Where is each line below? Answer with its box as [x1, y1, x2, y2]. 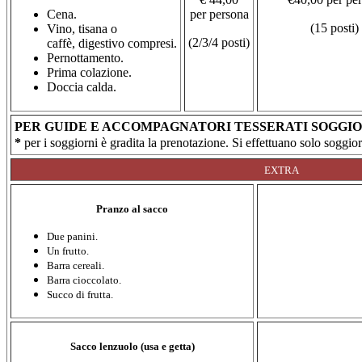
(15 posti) [310, 21, 359, 36]
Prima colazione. [47, 65, 132, 80]
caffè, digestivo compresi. [47, 36, 177, 51]
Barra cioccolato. [47, 274, 121, 287]
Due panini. [47, 230, 98, 243]
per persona [189, 7, 249, 22]
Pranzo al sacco [96, 203, 168, 216]
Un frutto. [47, 245, 89, 258]
